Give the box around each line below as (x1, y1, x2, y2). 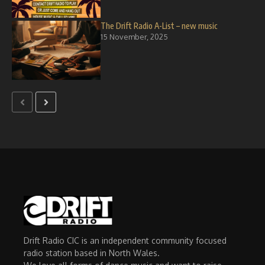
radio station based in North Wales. (24, 247, 160, 258)
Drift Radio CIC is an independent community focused (24, 235, 227, 245)
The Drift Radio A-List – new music (101, 21, 218, 31)
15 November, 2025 (101, 32, 168, 41)
